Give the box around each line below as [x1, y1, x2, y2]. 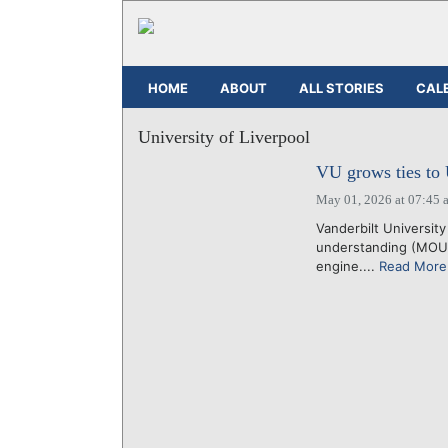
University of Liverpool [138, 127, 310, 147]
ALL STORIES [299, 79, 384, 96]
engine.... [315, 258, 379, 274]
